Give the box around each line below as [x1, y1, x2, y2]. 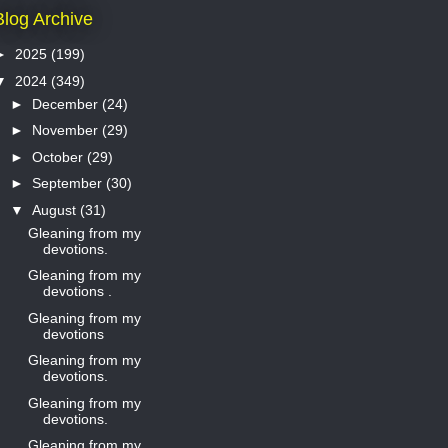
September [31, 175, 106, 192]
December [31, 95, 102, 112]
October [31, 148, 87, 165]
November [31, 122, 102, 139]
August [31, 201, 80, 218]
